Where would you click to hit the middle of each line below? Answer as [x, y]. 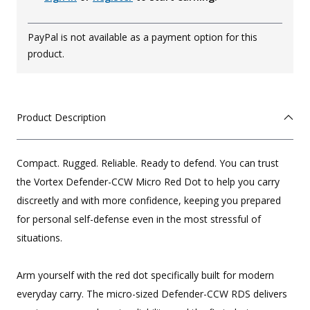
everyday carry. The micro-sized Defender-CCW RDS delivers [152, 294]
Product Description [61, 118]
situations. [39, 238]
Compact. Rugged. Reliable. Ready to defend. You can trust [148, 163]
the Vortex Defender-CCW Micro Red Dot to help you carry [148, 182]
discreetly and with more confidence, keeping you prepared [149, 201]
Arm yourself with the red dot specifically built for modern [145, 275]
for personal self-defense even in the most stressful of [139, 219]
